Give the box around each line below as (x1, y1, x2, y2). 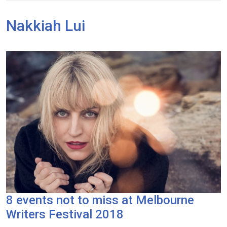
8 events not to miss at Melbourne (6, 193, 194, 207)
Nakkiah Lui (6, 16, 85, 34)
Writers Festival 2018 (6, 207, 124, 221)
